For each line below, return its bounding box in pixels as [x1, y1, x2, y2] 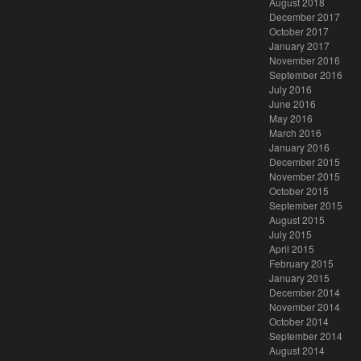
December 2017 [269, 10, 341, 23]
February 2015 [269, 256, 334, 270]
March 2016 [269, 126, 322, 139]
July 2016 [269, 82, 313, 96]
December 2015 [269, 155, 341, 168]
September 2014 [269, 329, 343, 342]
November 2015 [269, 169, 341, 183]
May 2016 [269, 111, 313, 125]
